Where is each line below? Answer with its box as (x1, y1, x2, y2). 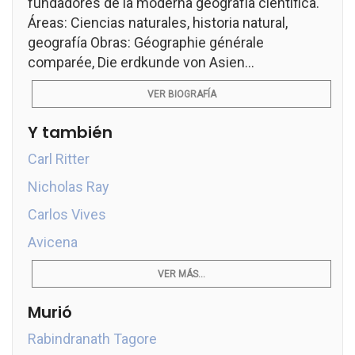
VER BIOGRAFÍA (147, 89, 216, 100)
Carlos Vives (28, 206, 106, 223)
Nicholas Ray (28, 178, 109, 195)
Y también (28, 121, 113, 143)
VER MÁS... (158, 269, 205, 280)
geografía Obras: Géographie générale (28, 34, 264, 51)
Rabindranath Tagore (28, 330, 157, 347)
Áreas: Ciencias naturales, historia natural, (28, 14, 288, 31)
